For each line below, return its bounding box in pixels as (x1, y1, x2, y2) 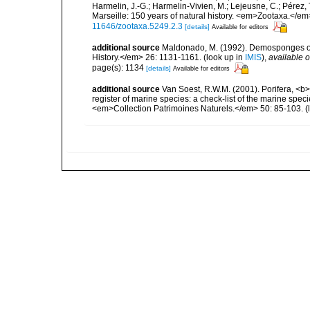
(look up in (201, 53, 245, 62)
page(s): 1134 (92, 62, 146, 73)
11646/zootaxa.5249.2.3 (92, 21, 183, 31)
